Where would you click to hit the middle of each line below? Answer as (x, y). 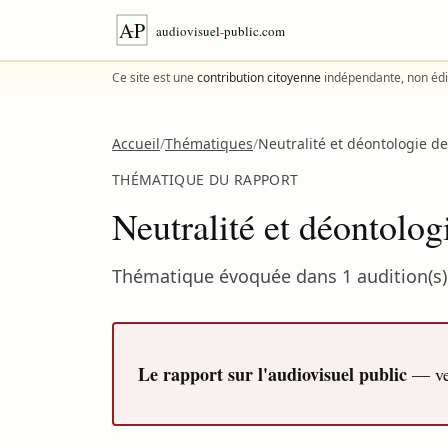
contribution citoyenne (259, 77)
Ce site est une (154, 77)
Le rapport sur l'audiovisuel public (272, 374)
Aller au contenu (73, 16)
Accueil (136, 143)
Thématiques (209, 143)
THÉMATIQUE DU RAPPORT (205, 179)
